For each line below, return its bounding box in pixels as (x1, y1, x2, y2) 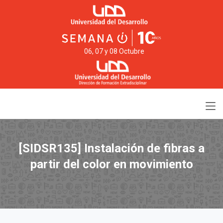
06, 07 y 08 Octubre (84, 47, 144, 56)
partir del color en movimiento (30, 157, 193, 172)
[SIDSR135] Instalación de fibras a (18, 141, 205, 156)
